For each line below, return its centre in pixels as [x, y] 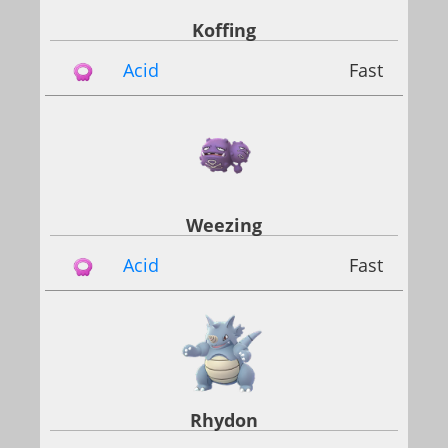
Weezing [224, 224]
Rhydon [224, 420]
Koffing [224, 29]
